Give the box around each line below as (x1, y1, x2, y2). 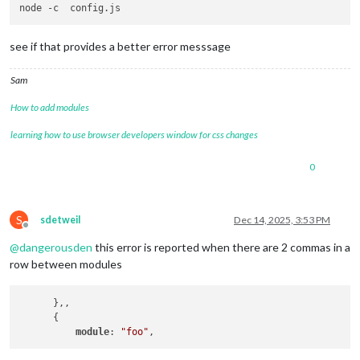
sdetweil (40, 214, 80, 227)
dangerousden (19, 240, 92, 255)
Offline (25, 225, 55, 238)
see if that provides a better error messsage (10, 39, 231, 54)
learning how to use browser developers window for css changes (10, 129, 258, 141)
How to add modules (10, 101, 89, 114)
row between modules (10, 257, 122, 272)
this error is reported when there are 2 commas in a (92, 240, 350, 255)
